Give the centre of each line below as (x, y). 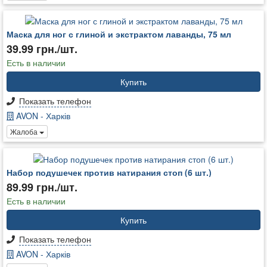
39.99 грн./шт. (42, 49)
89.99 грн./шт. (42, 187)
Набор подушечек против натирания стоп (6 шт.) (109, 172)
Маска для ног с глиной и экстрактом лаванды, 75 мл (119, 34)
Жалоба (25, 132)
